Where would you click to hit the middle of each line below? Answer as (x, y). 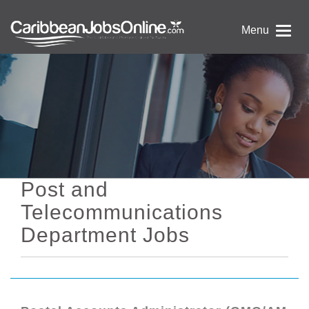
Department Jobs (105, 235)
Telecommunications (122, 212)
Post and (64, 189)
